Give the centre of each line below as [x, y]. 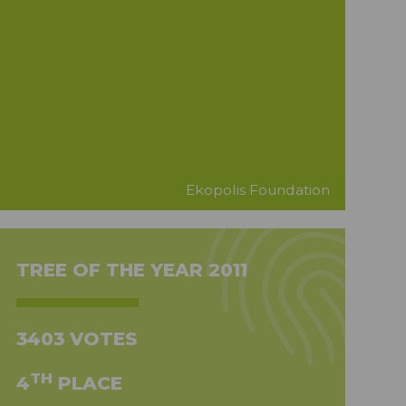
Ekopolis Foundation [258, 190]
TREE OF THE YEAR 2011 [131, 271]
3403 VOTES [76, 339]
